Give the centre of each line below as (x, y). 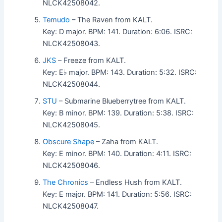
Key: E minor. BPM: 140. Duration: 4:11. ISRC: (117, 153)
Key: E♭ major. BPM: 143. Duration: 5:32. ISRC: (120, 72)
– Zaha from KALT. (126, 141)
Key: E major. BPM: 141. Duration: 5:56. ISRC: (117, 194)
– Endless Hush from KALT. (135, 182)
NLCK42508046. (72, 165)
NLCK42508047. (71, 206)
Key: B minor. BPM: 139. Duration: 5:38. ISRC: (118, 113)
